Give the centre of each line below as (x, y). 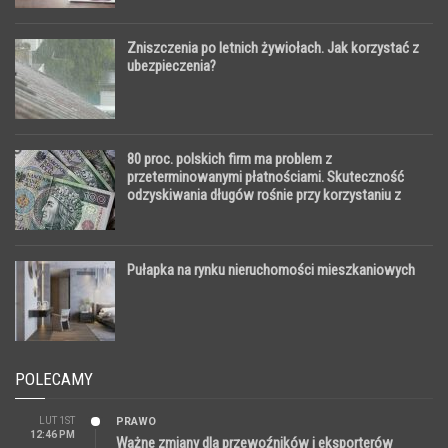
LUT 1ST (57, 420)
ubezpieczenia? (171, 65)
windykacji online (176, 212)
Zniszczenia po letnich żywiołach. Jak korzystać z (273, 47)
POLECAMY (54, 378)
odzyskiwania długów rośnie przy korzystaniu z (264, 194)
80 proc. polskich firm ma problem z (229, 158)
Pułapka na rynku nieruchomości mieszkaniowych (271, 269)
